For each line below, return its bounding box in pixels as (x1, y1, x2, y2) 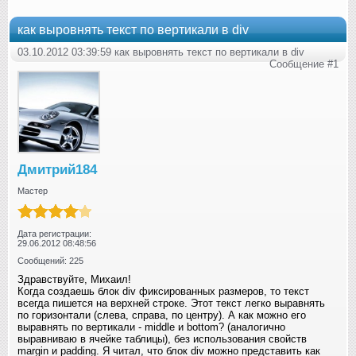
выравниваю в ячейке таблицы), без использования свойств (17, 333, 307, 346)
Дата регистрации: (17, 229, 91, 239)
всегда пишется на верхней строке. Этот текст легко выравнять (17, 297, 325, 310)
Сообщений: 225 (17, 256, 83, 266)
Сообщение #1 (269, 58, 339, 71)
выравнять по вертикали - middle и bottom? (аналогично (17, 321, 285, 334)
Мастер (17, 186, 48, 196)
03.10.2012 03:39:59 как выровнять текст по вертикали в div (17, 46, 304, 59)
